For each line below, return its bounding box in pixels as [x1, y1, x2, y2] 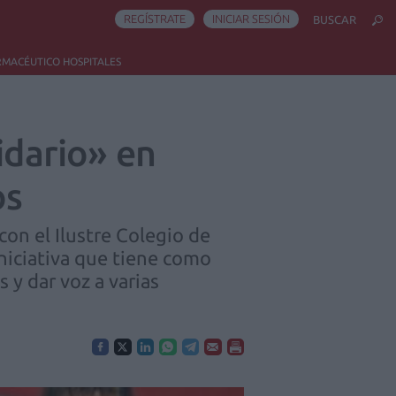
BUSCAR [313, 13, 356, 26]
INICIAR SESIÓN [212, 12, 290, 25]
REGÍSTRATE [124, 12, 186, 25]
